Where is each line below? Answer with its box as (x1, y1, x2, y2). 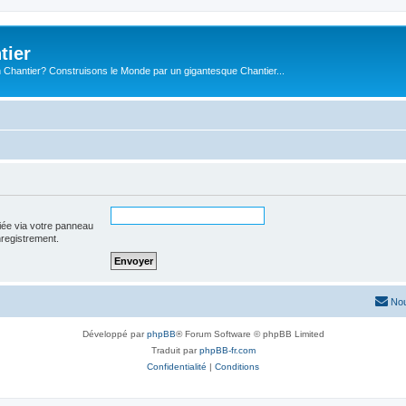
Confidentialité (147, 361, 207, 372)
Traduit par (150, 344, 199, 355)
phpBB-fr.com (198, 344, 256, 355)
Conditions (215, 361, 259, 372)
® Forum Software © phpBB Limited (175, 328, 324, 339)
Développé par (82, 328, 147, 339)
